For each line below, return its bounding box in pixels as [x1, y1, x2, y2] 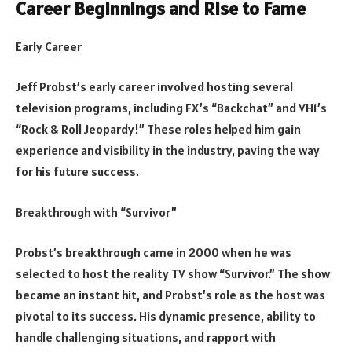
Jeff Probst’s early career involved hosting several [16, 79, 293, 95]
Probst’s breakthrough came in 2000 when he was [16, 244, 291, 261]
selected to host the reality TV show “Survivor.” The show [16, 266, 330, 282]
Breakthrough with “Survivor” [16, 203, 177, 220]
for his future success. [16, 163, 139, 180]
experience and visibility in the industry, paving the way [16, 142, 320, 159]
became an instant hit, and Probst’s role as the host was [16, 287, 325, 303]
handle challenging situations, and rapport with [16, 329, 276, 346]
